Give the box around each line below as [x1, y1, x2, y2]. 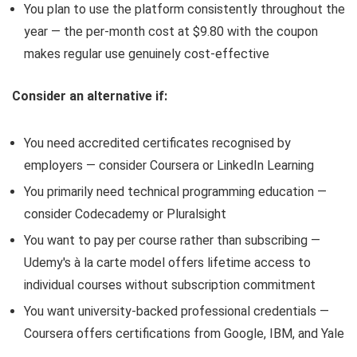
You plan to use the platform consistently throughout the [24, 2, 345, 18]
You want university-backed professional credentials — [24, 304, 329, 320]
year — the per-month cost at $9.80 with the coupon [24, 24, 318, 40]
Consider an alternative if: [12, 88, 167, 104]
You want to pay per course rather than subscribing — [24, 233, 320, 249]
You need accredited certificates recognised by [24, 135, 291, 151]
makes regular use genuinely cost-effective [24, 46, 269, 62]
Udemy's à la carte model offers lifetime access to [24, 255, 311, 271]
